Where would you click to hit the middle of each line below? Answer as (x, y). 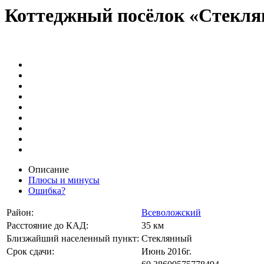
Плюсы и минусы (64, 180)
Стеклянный (167, 238)
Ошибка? (47, 190)
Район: (20, 212)
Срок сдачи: (30, 251)
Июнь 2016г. (166, 251)
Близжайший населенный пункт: (73, 238)
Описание (49, 169)
